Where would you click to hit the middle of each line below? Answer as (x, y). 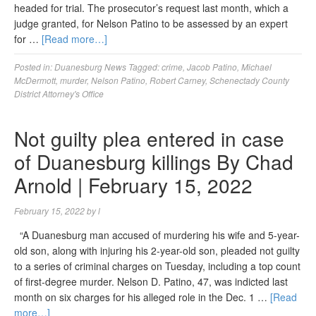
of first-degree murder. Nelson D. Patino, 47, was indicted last (151, 281)
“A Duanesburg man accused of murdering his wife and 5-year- (157, 235)
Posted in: (34, 67)
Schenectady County (249, 80)
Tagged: (145, 67)
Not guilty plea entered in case (149, 138)
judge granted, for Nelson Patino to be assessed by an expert (151, 23)
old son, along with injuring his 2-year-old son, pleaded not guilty (157, 250)
